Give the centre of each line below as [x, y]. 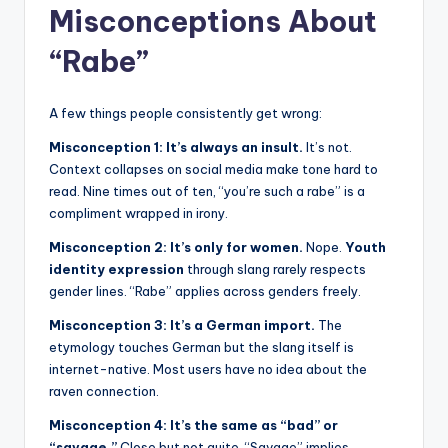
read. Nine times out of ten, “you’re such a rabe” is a [207, 190]
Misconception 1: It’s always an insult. [176, 146]
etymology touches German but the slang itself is [201, 346]
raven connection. [104, 390]
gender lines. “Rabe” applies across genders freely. [205, 290]
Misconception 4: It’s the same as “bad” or [193, 424]
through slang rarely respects [275, 268]
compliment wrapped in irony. [138, 212]
